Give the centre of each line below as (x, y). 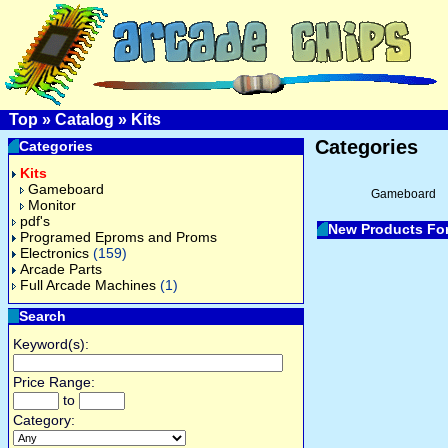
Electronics (54, 253)
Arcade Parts (61, 269)
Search (42, 316)
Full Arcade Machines (88, 285)
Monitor (52, 205)
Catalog (84, 119)
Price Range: (54, 382)
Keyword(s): (51, 344)
